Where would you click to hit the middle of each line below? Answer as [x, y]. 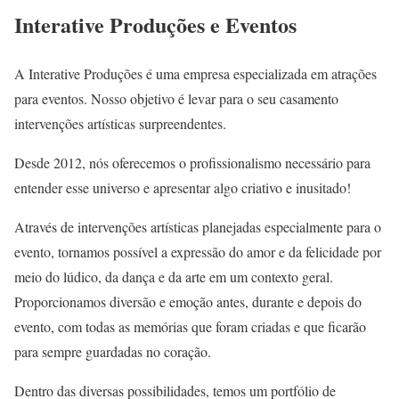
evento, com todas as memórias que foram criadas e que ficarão [190, 326]
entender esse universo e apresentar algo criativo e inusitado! [183, 187]
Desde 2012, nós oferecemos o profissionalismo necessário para [192, 162]
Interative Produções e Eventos [155, 24]
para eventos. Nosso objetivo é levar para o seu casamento [176, 98]
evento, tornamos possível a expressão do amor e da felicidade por [198, 251]
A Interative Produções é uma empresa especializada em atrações [195, 73]
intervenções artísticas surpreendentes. [120, 123]
